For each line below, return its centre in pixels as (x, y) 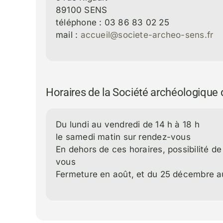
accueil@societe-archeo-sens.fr (147, 35)
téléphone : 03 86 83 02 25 (112, 22)
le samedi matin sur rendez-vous (123, 137)
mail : (68, 35)
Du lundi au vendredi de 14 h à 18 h (127, 124)
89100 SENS (81, 10)
